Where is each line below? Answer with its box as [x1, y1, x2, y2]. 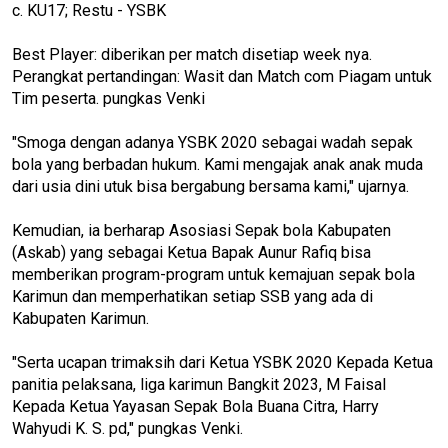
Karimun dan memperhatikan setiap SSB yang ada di [12, 286, 373, 306]
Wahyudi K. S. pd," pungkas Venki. [12, 418, 243, 438]
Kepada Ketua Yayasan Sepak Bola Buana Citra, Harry [12, 396, 379, 416]
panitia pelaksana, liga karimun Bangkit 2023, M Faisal [12, 374, 386, 394]
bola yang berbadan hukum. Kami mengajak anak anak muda [12, 154, 423, 174]
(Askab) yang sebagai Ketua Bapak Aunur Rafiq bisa [12, 242, 371, 262]
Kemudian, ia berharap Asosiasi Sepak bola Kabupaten [12, 220, 391, 240]
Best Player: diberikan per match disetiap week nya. [12, 44, 372, 64]
